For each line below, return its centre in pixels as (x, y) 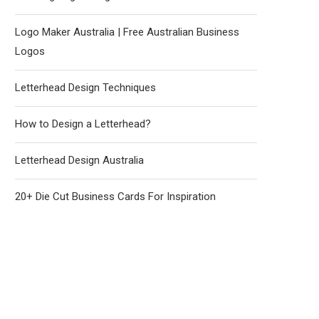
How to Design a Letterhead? (83, 124)
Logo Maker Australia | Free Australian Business (127, 32)
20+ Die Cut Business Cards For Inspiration (115, 197)
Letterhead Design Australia (79, 160)
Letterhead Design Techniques (85, 88)
